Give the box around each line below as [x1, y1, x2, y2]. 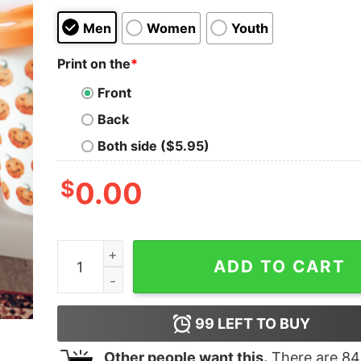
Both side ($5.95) [97, 138, 210, 155]
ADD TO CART [213, 256, 346, 277]
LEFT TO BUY [214, 315, 311, 333]
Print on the [56, 55, 131, 72]
